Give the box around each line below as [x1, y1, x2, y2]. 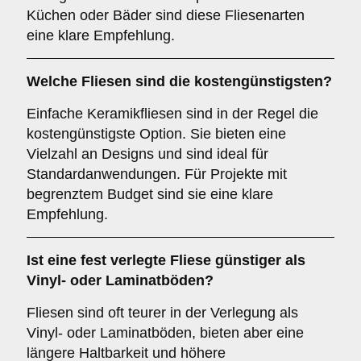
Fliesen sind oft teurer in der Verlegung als [27, 305, 298, 321]
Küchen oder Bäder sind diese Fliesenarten [27, 7, 305, 23]
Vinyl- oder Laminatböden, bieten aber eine [27, 325, 304, 341]
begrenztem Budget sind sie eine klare [27, 186, 273, 202]
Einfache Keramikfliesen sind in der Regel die [27, 106, 318, 122]
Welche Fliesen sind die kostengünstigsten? [27, 73, 332, 89]
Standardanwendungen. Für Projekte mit [27, 166, 287, 182]
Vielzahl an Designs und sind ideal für [27, 146, 268, 162]
